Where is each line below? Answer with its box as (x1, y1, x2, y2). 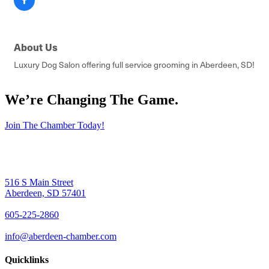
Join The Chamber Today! (5, 120, 104, 131)
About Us (14, 40, 58, 55)
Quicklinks (5, 255, 49, 265)
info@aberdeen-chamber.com (5, 231, 116, 242)
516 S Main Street (5, 177, 73, 188)
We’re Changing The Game (5, 92, 175, 108)
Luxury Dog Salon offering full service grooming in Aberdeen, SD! (14, 59, 255, 71)
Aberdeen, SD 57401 (5, 188, 86, 199)
